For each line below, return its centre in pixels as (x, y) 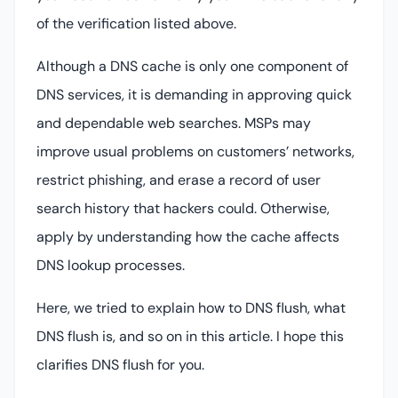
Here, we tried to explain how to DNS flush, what (191, 307)
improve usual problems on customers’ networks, (195, 151)
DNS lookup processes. (111, 265)
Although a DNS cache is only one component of (192, 66)
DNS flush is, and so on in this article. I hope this (190, 336)
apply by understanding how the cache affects (188, 236)
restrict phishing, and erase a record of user (179, 179)
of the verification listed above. (136, 23)
